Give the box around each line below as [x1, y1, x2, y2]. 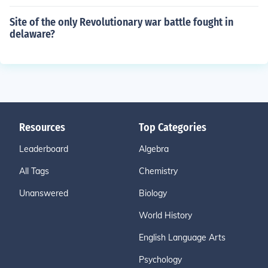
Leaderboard [19, 144, 68, 154]
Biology [139, 188, 167, 199]
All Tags [19, 166, 49, 176]
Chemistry [139, 166, 178, 176]
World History [139, 210, 192, 221]
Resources [19, 121, 65, 134]
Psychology [139, 254, 182, 265]
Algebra [139, 144, 169, 154]
